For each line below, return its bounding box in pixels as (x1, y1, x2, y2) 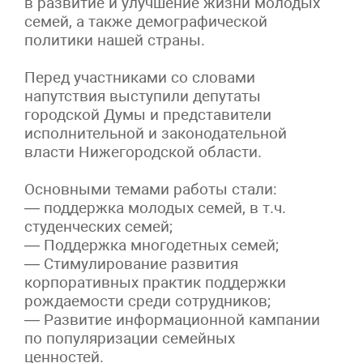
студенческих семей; (24, 216, 173, 236)
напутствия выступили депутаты (24, 86, 261, 105)
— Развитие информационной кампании (24, 310, 320, 329)
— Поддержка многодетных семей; (24, 235, 279, 254)
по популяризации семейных (24, 328, 235, 348)
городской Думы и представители (24, 105, 271, 124)
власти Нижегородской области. (24, 142, 262, 161)
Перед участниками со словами (24, 67, 255, 87)
